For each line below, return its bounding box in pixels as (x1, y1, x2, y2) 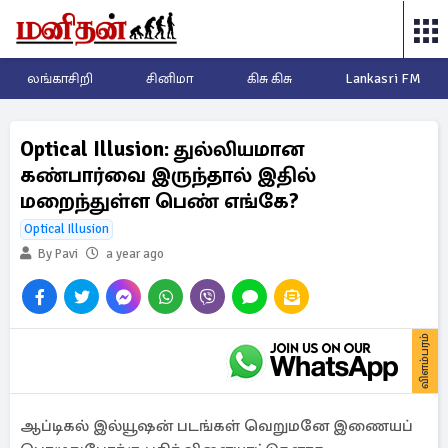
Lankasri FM (345, 70, 422, 87)
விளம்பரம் (417, 333, 432, 389)
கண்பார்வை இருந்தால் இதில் (20, 162, 316, 188)
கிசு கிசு (246, 70, 292, 87)
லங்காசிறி (26, 70, 93, 87)
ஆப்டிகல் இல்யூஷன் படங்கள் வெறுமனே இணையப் (20, 416, 413, 436)
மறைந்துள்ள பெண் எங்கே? (20, 188, 299, 214)
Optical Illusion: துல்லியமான (20, 136, 304, 162)
